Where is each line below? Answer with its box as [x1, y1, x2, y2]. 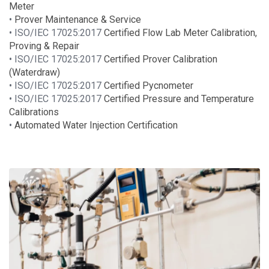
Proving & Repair [9, 40, 79, 52]
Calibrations [9, 106, 59, 118]
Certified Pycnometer [101, 79, 193, 91]
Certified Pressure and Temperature [101, 92, 254, 104]
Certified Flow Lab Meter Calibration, [101, 26, 257, 38]
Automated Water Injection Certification [14, 119, 178, 131]
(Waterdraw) [9, 66, 60, 78]
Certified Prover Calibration [101, 53, 217, 65]
